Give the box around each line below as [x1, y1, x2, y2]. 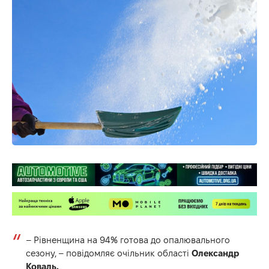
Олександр [191, 247, 239, 258]
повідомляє [65, 247, 115, 258]
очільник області [114, 247, 192, 258]
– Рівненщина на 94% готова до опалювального [25, 234, 230, 245]
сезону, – [25, 247, 66, 258]
